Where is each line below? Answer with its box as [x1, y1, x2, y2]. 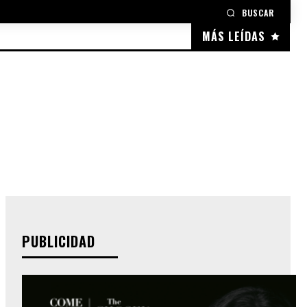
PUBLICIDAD [22, 231, 95, 252]
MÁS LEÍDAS [202, 28, 265, 45]
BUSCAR [242, 7, 274, 19]
